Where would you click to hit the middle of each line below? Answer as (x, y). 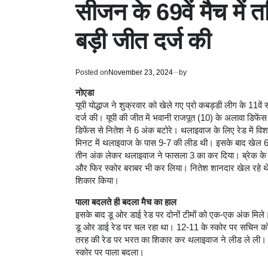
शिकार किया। (97, 181)
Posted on (92, 73)
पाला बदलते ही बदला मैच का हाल (126, 202)
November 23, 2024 (141, 73)
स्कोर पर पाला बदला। (110, 253)
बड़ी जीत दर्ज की (143, 41)
